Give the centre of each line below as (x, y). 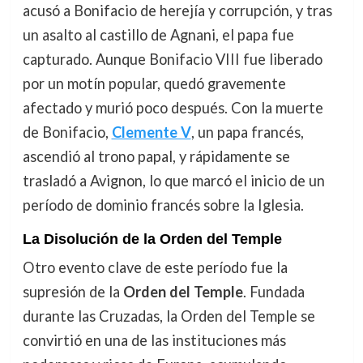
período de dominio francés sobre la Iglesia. (163, 205)
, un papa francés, (247, 132)
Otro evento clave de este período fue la (155, 268)
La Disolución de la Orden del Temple (152, 239)
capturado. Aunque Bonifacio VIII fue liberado (172, 59)
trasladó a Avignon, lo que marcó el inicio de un (173, 180)
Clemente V (151, 132)
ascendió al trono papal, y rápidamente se (156, 156)
